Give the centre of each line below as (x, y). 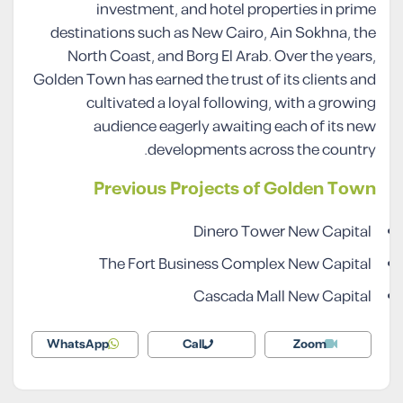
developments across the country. (262, 151)
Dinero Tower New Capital (282, 233)
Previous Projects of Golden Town (235, 189)
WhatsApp (77, 345)
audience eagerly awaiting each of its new (235, 127)
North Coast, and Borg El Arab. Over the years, (222, 57)
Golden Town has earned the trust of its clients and (205, 81)
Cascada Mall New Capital (282, 297)
